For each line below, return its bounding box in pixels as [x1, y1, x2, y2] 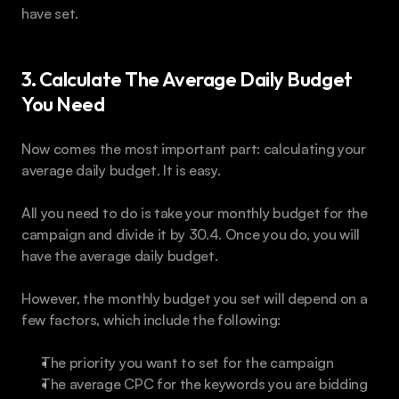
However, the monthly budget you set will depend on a [21, 289, 368, 308]
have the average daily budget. [21, 247, 218, 265]
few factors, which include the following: [21, 311, 281, 330]
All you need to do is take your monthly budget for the [21, 204, 368, 223]
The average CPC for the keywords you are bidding [41, 375, 368, 394]
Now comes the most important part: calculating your [21, 140, 366, 159]
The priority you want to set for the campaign [41, 354, 334, 372]
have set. [21, 4, 79, 23]
